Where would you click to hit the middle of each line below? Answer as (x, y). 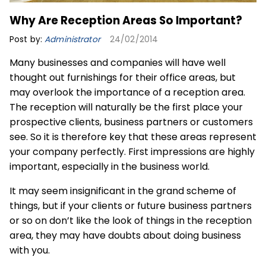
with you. (30, 251)
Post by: (27, 40)
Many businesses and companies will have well (118, 63)
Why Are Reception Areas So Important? (126, 21)
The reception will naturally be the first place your (126, 107)
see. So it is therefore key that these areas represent (133, 137)
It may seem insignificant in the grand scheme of (123, 191)
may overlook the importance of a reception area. (127, 93)
